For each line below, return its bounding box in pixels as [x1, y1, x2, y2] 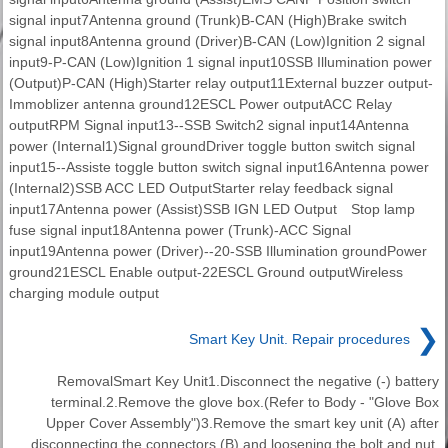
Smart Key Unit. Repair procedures [189, 330, 410, 347]
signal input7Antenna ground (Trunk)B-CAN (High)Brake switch [9, 12, 407, 29]
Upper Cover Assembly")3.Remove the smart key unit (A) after [46, 415, 439, 432]
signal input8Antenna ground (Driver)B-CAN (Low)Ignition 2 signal [9, 33, 425, 50]
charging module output [9, 285, 159, 302]
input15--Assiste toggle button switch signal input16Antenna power [9, 159, 429, 176]
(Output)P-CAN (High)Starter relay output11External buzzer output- [9, 75, 433, 92]
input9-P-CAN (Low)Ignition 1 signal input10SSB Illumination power [9, 54, 432, 71]
